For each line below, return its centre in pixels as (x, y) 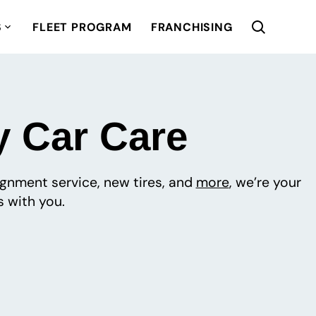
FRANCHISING (192, 27)
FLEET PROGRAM (82, 27)
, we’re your (265, 183)
